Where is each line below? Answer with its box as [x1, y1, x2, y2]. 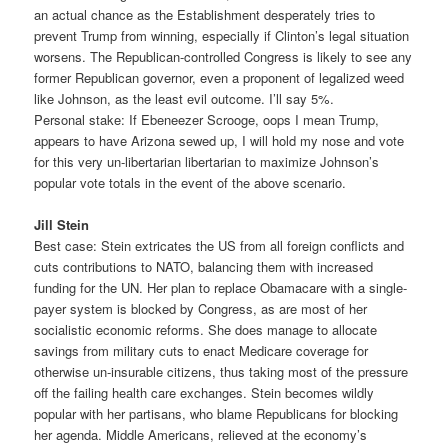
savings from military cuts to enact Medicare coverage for [34, 340, 369, 360]
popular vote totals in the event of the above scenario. [34, 172, 347, 192]
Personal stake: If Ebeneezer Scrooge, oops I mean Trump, [34, 109, 380, 129]
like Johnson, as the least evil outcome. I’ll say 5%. [34, 88, 335, 108]
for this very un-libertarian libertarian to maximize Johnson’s [34, 151, 380, 171]
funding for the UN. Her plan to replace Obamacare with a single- [34, 277, 408, 297]
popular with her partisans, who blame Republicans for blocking [34, 403, 399, 423]
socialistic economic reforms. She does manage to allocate [34, 319, 378, 339]
